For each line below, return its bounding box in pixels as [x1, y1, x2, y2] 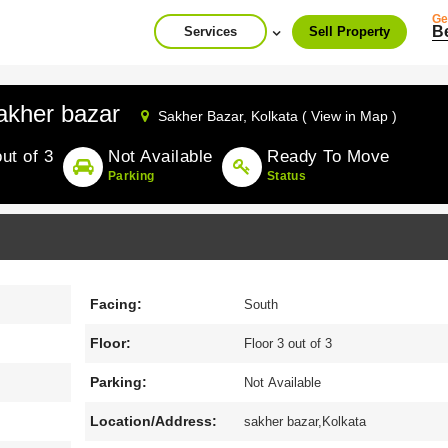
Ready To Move [267, 147, 390, 166]
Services [184, 24, 237, 39]
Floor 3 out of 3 [244, 336, 333, 351]
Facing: [89, 296, 142, 312]
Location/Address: [89, 413, 217, 429]
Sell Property [309, 24, 390, 39]
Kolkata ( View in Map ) [251, 108, 397, 124]
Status [267, 169, 307, 183]
